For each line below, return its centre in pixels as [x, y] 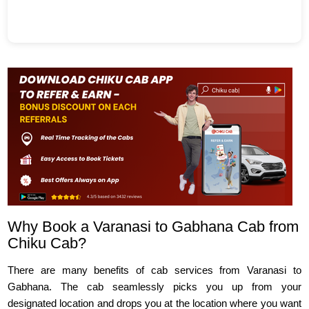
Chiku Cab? [47, 243]
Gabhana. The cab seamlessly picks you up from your [154, 287]
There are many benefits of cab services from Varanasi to [154, 270]
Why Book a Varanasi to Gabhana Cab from [153, 227]
